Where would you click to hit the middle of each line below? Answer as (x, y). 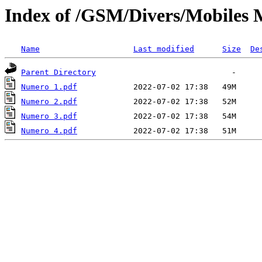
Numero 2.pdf (49, 102)
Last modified (164, 49)
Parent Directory (58, 73)
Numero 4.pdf (49, 131)
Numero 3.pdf (49, 116)
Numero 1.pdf (49, 87)
